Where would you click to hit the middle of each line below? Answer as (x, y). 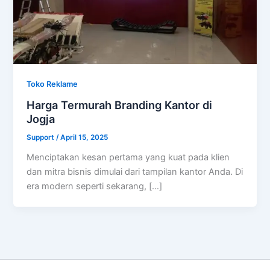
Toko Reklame (52, 84)
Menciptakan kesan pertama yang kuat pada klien (128, 157)
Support (42, 137)
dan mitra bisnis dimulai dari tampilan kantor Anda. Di (135, 171)
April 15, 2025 (84, 137)
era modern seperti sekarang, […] (95, 186)
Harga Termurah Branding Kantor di (120, 105)
